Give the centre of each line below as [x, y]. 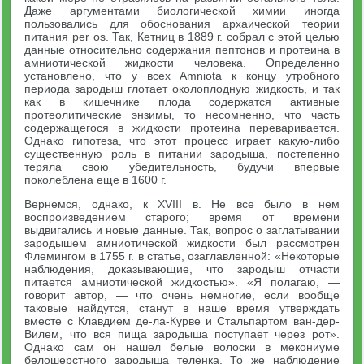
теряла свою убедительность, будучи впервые [182, 166]
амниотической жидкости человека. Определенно [182, 62]
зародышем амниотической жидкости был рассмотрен [182, 243]
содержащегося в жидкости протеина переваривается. [182, 127]
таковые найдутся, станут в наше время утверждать [182, 308]
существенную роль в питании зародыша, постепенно [182, 153]
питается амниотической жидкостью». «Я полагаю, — [182, 282]
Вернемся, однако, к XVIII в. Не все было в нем [182, 204]
